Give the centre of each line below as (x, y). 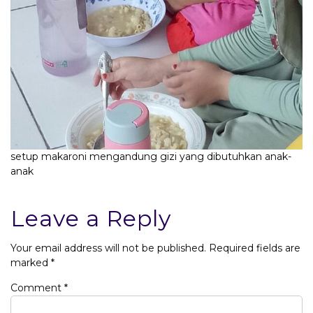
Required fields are (255, 248)
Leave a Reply (91, 219)
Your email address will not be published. (108, 248)
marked (31, 263)
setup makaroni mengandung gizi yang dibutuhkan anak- (151, 157)
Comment (37, 288)
